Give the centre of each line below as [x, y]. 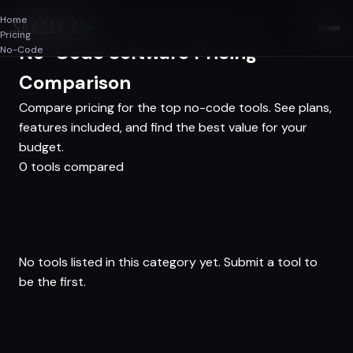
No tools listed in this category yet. [121, 262]
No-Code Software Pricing [138, 52]
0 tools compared [71, 167]
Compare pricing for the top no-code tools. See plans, [175, 108]
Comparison [75, 82]
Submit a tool [262, 262]
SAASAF [39, 28]
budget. [41, 147]
